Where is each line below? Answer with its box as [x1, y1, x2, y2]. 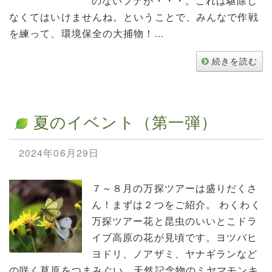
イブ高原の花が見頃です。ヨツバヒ [91, 230, 258, 245]
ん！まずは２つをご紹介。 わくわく [91, 197, 261, 212]
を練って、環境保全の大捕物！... [9, 25, 164, 40]
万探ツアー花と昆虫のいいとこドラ [91, 214, 258, 228]
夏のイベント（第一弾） [33, 110, 218, 132]
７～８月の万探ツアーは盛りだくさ [91, 181, 258, 195]
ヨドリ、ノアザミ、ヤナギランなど [91, 246, 258, 261]
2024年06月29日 [18, 145, 100, 160]
